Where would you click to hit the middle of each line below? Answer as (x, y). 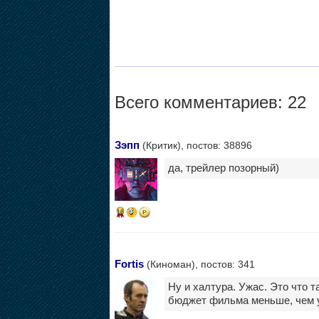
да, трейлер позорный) (223, 168)
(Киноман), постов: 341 (199, 265)
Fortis (129, 264)
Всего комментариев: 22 (210, 103)
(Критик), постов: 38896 (195, 146)
